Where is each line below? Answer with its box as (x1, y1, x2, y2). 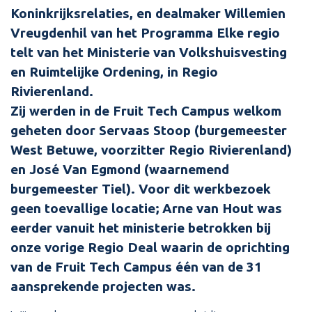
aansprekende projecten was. (10, 278, 196, 294)
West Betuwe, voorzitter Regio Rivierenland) (10, 141, 292, 157)
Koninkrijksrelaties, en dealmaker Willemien (10, 5, 286, 21)
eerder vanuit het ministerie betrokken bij (10, 219, 271, 235)
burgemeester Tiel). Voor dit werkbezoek (10, 180, 271, 196)
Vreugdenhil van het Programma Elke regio (10, 24, 280, 40)
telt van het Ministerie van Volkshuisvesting (10, 44, 287, 60)
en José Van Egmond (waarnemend (10, 161, 229, 177)
